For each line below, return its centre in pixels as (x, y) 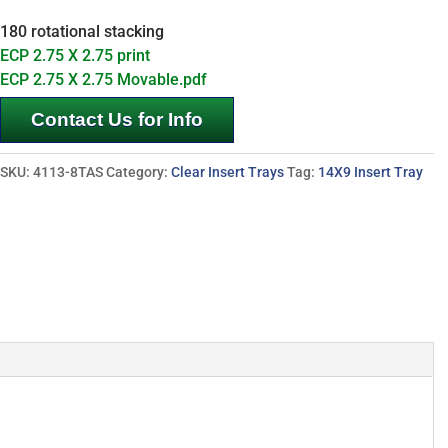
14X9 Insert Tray (371, 172)
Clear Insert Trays (228, 172)
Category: (139, 172)
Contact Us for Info (117, 119)
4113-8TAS (68, 172)
